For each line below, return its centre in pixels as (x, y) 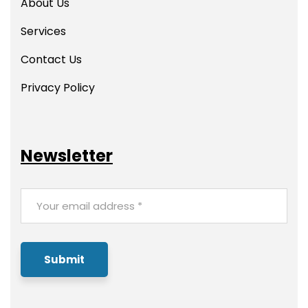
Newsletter (67, 156)
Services (43, 31)
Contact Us (51, 59)
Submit (64, 260)
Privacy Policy (58, 88)
